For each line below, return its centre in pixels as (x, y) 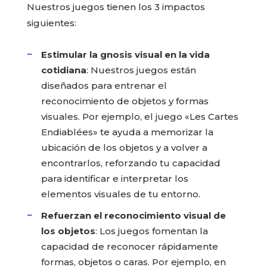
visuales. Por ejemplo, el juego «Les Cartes (139, 116)
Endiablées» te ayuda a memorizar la (127, 132)
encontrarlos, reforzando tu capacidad (131, 163)
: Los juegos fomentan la (151, 231)
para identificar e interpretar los (114, 178)
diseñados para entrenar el (104, 85)
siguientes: (51, 23)
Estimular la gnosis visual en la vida (125, 54)
